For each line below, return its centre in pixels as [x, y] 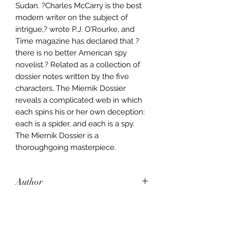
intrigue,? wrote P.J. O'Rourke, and [75, 29]
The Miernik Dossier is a [57, 135]
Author [29, 181]
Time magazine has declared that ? [77, 41]
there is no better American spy [71, 53]
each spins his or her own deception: [80, 112]
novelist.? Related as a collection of [78, 64]
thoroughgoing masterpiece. [66, 147]
